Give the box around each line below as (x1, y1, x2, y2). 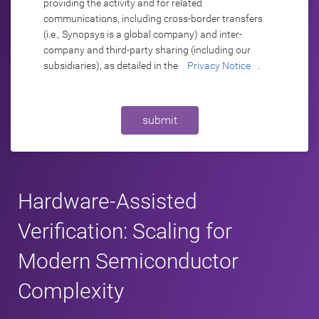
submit (142, 113, 177, 127)
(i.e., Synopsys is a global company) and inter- (43, 28, 242, 40)
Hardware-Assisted (18, 189, 197, 214)
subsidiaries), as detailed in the (43, 60, 180, 71)
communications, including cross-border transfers (43, 13, 263, 24)
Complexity (18, 278, 124, 303)
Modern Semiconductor (18, 249, 239, 273)
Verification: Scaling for (18, 219, 232, 244)
